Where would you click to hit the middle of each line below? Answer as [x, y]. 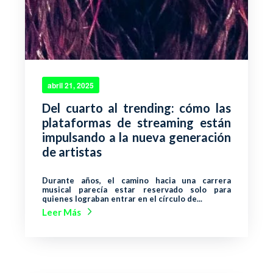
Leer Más [62, 212]
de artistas [72, 151]
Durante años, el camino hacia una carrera [136, 180]
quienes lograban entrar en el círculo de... [122, 198]
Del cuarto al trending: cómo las [136, 108]
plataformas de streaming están [136, 122]
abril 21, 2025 [71, 85]
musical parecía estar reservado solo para [136, 189]
